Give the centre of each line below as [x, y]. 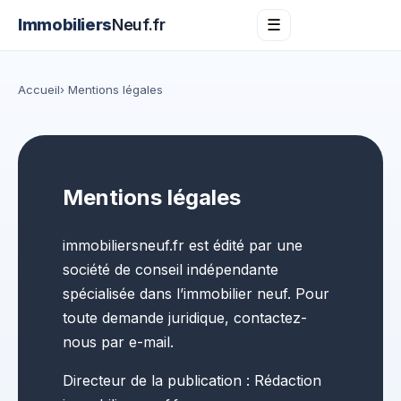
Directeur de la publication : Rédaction [192, 380]
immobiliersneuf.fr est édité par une [183, 245]
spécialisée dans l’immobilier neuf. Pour [196, 293]
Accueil [39, 90]
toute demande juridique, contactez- [185, 317]
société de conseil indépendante [171, 269]
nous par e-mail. [118, 341]
